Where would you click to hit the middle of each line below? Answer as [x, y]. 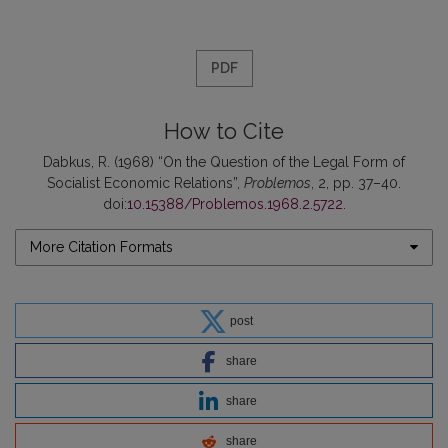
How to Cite [224, 131]
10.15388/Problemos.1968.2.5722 [234, 203]
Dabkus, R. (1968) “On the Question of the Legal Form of [224, 161]
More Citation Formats [101, 246]
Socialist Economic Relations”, [145, 182]
